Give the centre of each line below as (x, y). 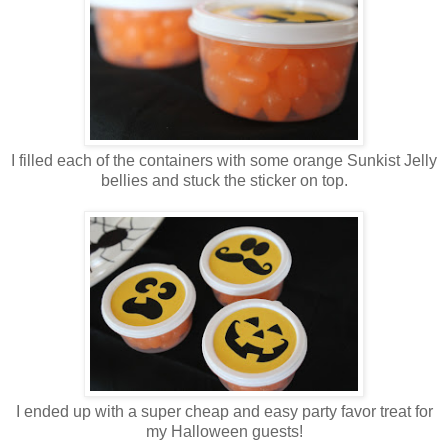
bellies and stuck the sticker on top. (224, 181)
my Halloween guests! (224, 432)
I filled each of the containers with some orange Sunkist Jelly (224, 161)
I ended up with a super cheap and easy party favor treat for (224, 412)
